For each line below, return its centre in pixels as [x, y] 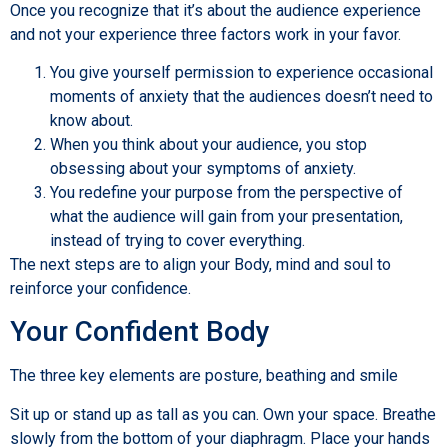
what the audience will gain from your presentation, [226, 216]
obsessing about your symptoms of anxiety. [203, 168]
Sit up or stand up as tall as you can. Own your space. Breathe [223, 414]
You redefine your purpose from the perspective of [226, 192]
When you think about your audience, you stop [208, 144]
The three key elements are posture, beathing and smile [204, 376]
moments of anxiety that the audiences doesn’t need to [241, 96]
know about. [91, 120]
